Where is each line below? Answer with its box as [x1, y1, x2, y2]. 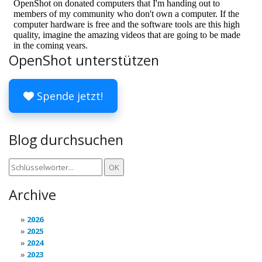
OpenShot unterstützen [9, 51, 159, 70]
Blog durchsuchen [9, 130, 123, 149]
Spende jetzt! [34, 89, 103, 103]
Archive [9, 185, 56, 204]
